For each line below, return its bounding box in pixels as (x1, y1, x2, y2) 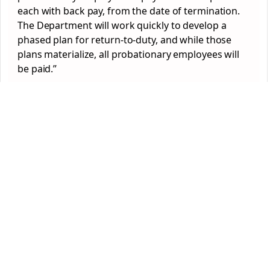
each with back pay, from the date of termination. (17, 4, 240, 17)
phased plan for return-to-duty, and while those (17, 33, 232, 46)
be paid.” (17, 61, 57, 75)
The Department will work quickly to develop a (17, 18, 227, 32)
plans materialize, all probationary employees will (17, 47, 239, 61)
